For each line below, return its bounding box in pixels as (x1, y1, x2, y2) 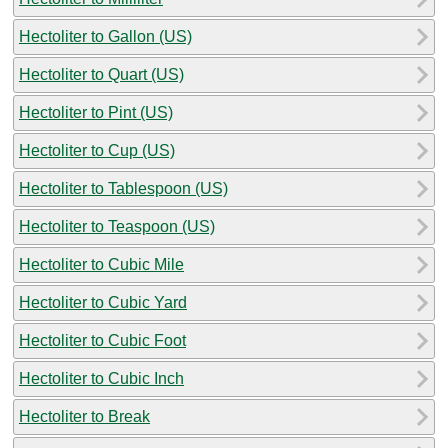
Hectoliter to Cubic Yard (19, 293, 187, 311)
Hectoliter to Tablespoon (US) (19, 179, 228, 197)
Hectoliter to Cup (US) (19, 141, 175, 159)
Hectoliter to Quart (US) (19, 65, 184, 83)
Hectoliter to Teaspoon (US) (19, 217, 215, 235)
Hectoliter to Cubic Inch (19, 369, 184, 387)
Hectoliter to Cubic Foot (19, 331, 186, 349)
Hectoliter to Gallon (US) (19, 27, 192, 45)
